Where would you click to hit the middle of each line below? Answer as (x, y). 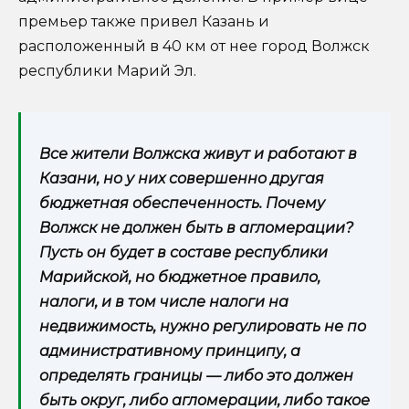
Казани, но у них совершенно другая (182, 178)
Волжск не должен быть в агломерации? (196, 227)
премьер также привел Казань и (144, 21)
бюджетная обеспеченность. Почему (182, 203)
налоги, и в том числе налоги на (164, 301)
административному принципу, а (170, 351)
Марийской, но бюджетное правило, (180, 277)
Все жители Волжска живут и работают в (198, 153)
